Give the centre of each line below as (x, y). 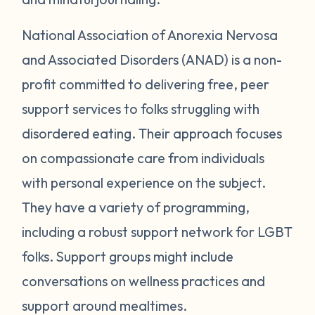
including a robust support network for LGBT (157, 231)
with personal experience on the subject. (144, 182)
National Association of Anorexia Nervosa (150, 34)
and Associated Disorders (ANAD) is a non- (152, 59)
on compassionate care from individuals (143, 157)
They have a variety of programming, (136, 207)
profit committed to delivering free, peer (146, 84)
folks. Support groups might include (128, 256)
